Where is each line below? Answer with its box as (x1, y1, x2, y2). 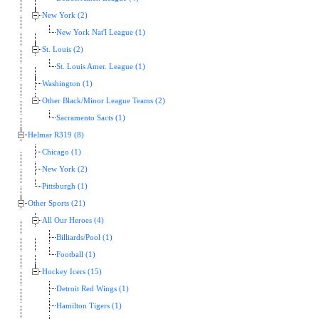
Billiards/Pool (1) (56, 234, 113, 242)
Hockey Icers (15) (42, 268, 102, 276)
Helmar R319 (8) (28, 131, 84, 140)
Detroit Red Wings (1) (56, 285, 129, 293)
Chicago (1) (42, 148, 81, 157)
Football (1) (56, 251, 95, 259)
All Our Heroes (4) (42, 216, 104, 225)
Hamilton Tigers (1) (56, 302, 122, 310)
